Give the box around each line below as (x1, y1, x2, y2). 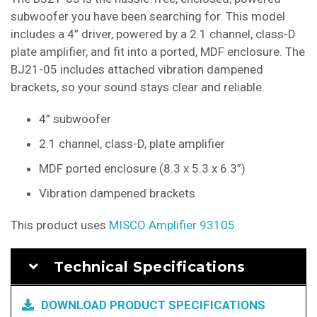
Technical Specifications (54, 258, 245, 276)
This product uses (11, 218, 109, 233)
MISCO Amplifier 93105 (109, 218, 235, 233)
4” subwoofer (39, 112, 111, 127)
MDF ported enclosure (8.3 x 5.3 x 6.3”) (39, 161, 246, 176)
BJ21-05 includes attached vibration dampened (11, 62, 263, 77)
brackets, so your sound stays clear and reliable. (11, 80, 265, 95)
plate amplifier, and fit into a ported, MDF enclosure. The (11, 45, 305, 59)
